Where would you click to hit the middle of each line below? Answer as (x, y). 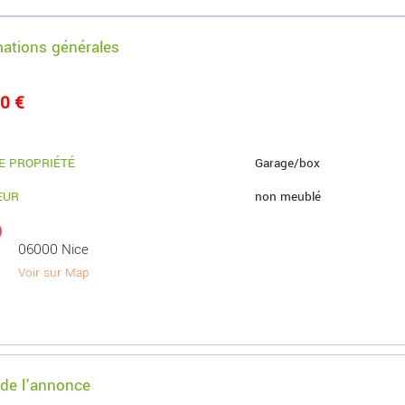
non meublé (288, 197)
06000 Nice (54, 250)
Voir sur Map (54, 273)
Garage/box (288, 163)
